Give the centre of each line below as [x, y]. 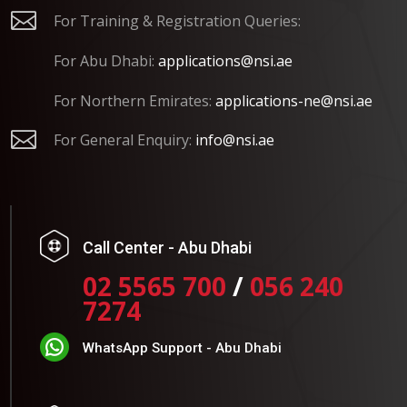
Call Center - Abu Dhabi [167, 248]
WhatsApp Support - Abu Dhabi [182, 348]
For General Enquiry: [124, 139]
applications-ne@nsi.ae [293, 100]
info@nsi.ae [234, 139]
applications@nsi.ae [225, 60]
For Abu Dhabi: [105, 60]
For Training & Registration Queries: [177, 20]
